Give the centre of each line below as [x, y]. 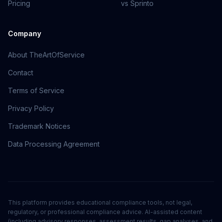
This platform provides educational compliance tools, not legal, [100, 202]
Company [25, 33]
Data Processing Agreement [54, 144]
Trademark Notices [39, 126]
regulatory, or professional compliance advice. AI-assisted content [105, 212]
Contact [21, 73]
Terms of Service [36, 90]
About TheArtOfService [46, 55]
